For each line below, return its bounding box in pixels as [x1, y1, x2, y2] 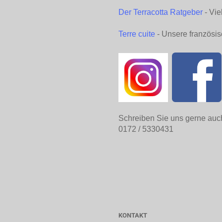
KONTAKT [118, 212, 147, 219]
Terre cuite [118, 30, 155, 38]
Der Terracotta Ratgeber [118, 8, 203, 16]
